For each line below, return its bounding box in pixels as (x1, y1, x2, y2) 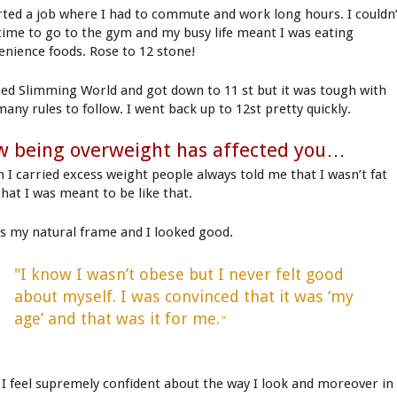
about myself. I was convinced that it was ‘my (13, 287, 354, 307)
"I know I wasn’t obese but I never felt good (13, 265, 344, 284)
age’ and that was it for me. (13, 309, 220, 329)
